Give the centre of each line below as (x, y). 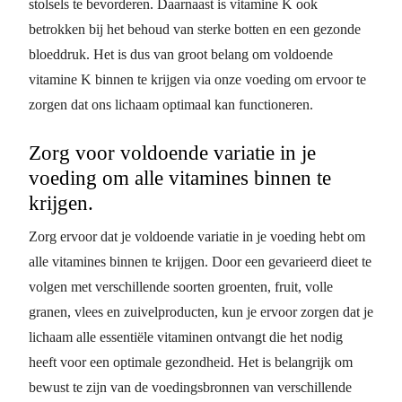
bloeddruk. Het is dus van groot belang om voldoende (181, 54)
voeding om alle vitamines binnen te (180, 177)
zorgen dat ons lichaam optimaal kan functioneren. (171, 104)
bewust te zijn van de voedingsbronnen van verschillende (190, 387)
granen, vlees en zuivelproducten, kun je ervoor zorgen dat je (201, 311)
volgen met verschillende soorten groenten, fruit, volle (181, 286)
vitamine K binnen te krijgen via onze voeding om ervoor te (197, 79)
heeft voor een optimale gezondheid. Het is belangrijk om (191, 362)
